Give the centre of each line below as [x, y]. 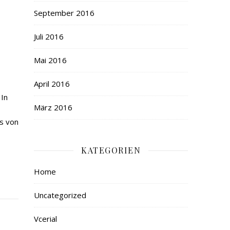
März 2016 [53, 107]
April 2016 [52, 84]
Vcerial [45, 219]
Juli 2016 [49, 36]
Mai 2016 [50, 60]
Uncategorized [60, 195]
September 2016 [64, 13]
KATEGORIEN [111, 150]
